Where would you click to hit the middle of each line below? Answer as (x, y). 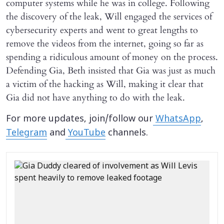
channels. (127, 133)
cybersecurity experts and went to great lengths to (102, 30)
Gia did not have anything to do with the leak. (95, 97)
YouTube (87, 133)
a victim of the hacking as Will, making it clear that (105, 84)
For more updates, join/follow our (79, 119)
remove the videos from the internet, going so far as (105, 43)
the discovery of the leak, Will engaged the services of (109, 16)
